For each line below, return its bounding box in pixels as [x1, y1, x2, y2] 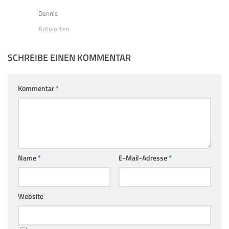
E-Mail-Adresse [118, 152, 169, 163]
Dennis [38, 8, 58, 18]
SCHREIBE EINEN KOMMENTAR [8, 50, 131, 64]
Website [18, 190, 43, 201]
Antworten [38, 23, 70, 34]
